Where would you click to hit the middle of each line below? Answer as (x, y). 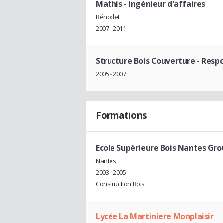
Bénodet (108, 17)
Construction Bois (120, 183)
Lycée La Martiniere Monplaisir (155, 216)
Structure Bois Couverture (145, 61)
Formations (121, 115)
